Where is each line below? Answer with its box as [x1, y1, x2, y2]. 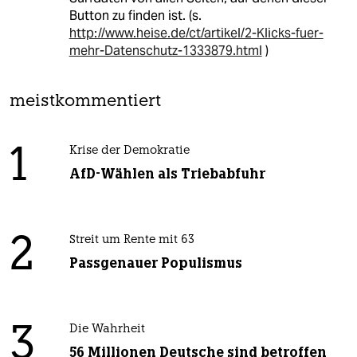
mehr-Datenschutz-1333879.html [69, 42, 262, 60]
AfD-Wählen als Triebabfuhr [69, 165, 265, 183]
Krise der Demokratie [69, 145, 190, 158]
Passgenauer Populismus [69, 254, 242, 273]
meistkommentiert [10, 93, 161, 111]
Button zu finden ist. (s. [69, 7, 202, 25]
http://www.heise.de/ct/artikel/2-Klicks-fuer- [69, 25, 324, 42]
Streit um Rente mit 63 [69, 234, 194, 247]
